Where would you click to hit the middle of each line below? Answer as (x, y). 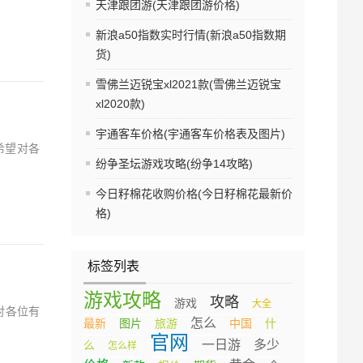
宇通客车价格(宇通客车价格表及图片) (190, 134)
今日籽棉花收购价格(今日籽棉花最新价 (194, 194)
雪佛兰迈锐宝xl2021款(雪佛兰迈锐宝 (188, 85)
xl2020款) (120, 104)
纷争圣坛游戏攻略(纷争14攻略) (174, 164)
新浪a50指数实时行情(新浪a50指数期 (191, 35)
